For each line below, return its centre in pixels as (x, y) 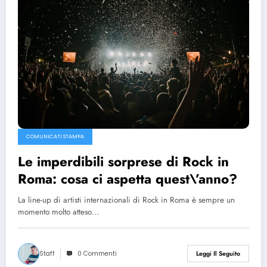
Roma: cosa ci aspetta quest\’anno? (128, 178)
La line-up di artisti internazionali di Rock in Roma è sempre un (126, 200)
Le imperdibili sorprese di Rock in (123, 161)
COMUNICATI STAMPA (55, 136)
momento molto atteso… (58, 212)
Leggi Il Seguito (218, 254)
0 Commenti (97, 253)
